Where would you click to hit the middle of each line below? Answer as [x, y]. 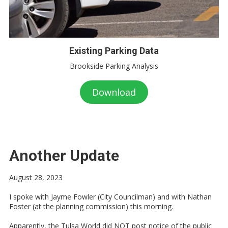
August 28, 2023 [36, 178]
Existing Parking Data [114, 51]
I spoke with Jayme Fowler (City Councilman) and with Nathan [110, 197]
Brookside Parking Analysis [114, 66]
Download [114, 92]
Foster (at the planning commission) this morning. [91, 207]
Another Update [64, 156]
